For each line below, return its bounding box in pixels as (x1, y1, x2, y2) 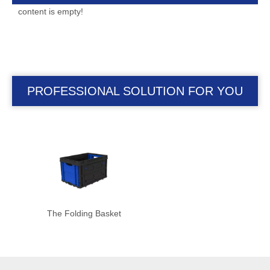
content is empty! (18, 7, 83, 16)
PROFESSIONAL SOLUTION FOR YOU (27, 84, 243, 98)
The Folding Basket (47, 209, 121, 218)
